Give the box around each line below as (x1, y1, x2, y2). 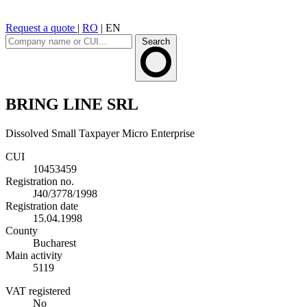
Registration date (5, 199, 78, 212)
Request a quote (5, 22, 77, 34)
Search (142, 36, 170, 47)
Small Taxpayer (51, 127, 119, 139)
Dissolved (5, 127, 49, 139)
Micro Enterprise (122, 127, 195, 139)
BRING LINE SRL (5, 95, 138, 113)
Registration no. (5, 175, 74, 187)
